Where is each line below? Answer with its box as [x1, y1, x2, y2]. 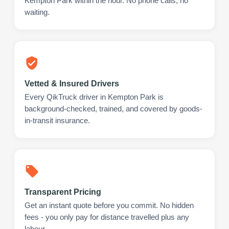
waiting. [25, 8, 50, 16]
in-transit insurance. [25, 116, 90, 125]
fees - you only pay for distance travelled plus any [25, 213, 189, 221]
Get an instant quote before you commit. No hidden [25, 201, 194, 210]
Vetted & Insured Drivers [25, 79, 119, 88]
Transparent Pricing [25, 187, 101, 196]
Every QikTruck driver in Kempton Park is [25, 93, 164, 101]
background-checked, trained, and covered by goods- [25, 104, 202, 113]
